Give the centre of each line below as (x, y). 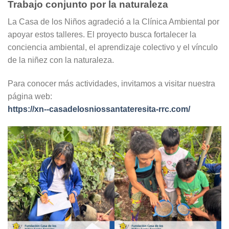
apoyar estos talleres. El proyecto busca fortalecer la (102, 35)
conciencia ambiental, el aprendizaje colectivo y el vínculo (113, 48)
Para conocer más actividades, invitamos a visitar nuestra (111, 83)
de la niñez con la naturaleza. (61, 60)
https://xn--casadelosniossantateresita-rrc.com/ (99, 109)
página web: (30, 96)
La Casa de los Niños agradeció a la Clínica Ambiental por (113, 22)
